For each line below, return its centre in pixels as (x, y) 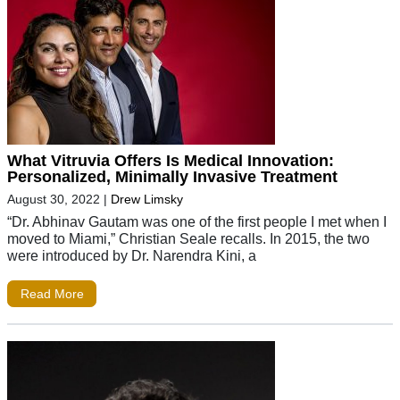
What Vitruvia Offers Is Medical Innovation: (171, 161)
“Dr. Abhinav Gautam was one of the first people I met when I (197, 222)
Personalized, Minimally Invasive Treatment (172, 177)
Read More (52, 294)
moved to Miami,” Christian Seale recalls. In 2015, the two (188, 239)
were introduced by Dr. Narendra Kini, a (132, 256)
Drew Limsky (147, 200)
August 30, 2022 (54, 200)
